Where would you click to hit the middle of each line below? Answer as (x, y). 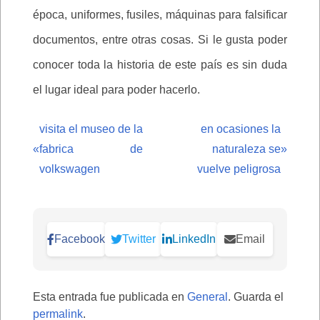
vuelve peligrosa (239, 169)
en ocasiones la (241, 129)
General (207, 296)
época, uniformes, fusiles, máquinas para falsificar (160, 14)
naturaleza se (246, 149)
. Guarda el (256, 296)
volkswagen (70, 169)
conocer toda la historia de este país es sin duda (160, 64)
